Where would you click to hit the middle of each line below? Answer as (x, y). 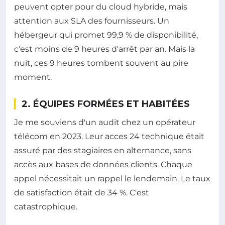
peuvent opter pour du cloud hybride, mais (101, 7)
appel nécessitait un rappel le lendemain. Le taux (112, 179)
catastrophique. (46, 207)
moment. (33, 77)
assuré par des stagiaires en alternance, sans (103, 151)
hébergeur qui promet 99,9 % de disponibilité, (106, 35)
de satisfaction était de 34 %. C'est (82, 193)
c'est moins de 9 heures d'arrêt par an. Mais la (104, 49)
